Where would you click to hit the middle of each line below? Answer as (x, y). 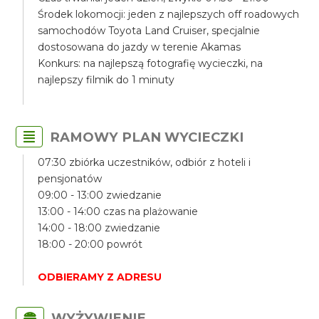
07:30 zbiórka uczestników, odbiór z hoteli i (145, 162)
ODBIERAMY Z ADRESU (100, 277)
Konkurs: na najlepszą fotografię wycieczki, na (151, 63)
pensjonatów (70, 179)
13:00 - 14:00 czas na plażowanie (118, 211)
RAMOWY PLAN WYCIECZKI (147, 137)
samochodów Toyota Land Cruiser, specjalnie (149, 31)
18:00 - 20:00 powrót (90, 244)
